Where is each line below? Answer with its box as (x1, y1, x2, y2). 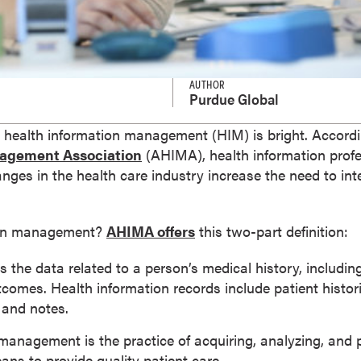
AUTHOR (189, 76, 226, 92)
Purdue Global (189, 88, 279, 109)
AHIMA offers (106, 220, 195, 241)
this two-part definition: (195, 220, 348, 241)
